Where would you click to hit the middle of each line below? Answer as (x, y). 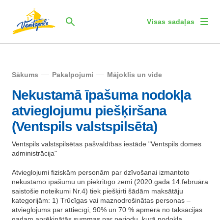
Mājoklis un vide (135, 75)
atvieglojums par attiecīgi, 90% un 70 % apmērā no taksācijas (107, 210)
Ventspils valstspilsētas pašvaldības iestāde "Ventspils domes (107, 144)
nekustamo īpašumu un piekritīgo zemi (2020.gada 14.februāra (110, 182)
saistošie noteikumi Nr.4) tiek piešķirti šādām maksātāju (97, 191)
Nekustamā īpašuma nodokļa (101, 95)
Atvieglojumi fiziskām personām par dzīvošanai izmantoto (101, 172)
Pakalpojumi (73, 75)
